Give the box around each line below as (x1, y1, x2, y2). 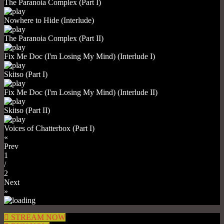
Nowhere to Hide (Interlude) (4, 15, 94, 24)
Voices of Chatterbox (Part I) (4, 123, 94, 132)
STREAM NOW (11, 212, 65, 221)
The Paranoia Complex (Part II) (4, 33, 103, 42)
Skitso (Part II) (4, 105, 50, 114)
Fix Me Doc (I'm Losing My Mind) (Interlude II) (4, 87, 157, 96)
